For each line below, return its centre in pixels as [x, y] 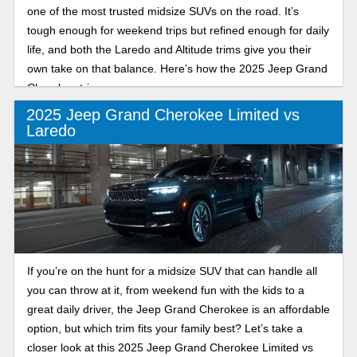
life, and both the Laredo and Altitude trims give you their [169, 50]
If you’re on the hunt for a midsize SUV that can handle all [172, 271]
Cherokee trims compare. [91, 88]
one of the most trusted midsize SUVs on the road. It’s [163, 12]
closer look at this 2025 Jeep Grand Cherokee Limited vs [170, 348]
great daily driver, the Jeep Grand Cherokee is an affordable [178, 310]
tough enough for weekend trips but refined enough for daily [178, 31]
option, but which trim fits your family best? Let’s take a [165, 329]
